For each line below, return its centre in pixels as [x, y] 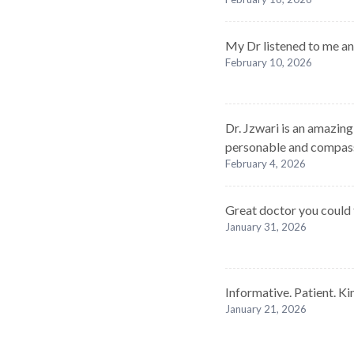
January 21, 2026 [266, 309]
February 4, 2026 [265, 164]
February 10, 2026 [269, 62]
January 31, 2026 [266, 227]
